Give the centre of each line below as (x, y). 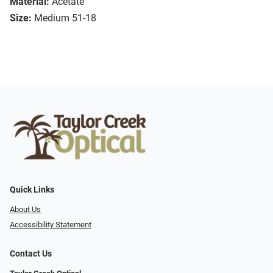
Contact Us (31, 253)
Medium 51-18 (65, 18)
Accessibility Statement (51, 224)
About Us (25, 210)
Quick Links (32, 190)
